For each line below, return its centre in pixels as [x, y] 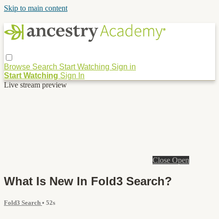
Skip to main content [36, 8]
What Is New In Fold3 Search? [88, 181]
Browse [18, 66]
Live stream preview [35, 85]
